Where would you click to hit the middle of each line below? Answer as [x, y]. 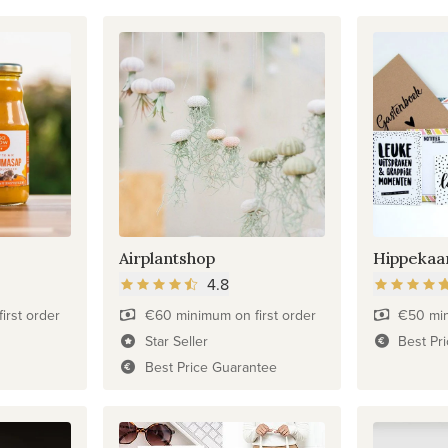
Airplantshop [167, 258]
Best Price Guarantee [210, 367]
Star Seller [176, 341]
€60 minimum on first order [230, 315]
